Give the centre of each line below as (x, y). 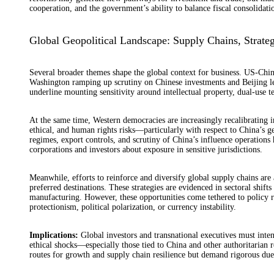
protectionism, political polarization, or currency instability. (133, 207)
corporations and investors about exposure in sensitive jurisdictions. (146, 149)
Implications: (54, 235)
